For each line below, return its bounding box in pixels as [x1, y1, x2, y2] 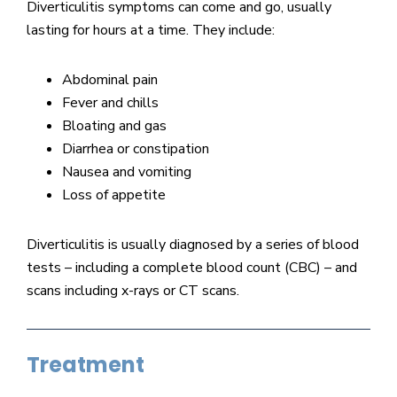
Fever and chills [62, 92, 159, 113]
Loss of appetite [62, 184, 166, 205]
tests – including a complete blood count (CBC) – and [27, 257, 357, 277]
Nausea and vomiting [62, 161, 191, 182]
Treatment [27, 349, 144, 379]
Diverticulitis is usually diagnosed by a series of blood [27, 234, 359, 254]
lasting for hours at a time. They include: [27, 19, 275, 40]
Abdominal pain [62, 69, 158, 90]
